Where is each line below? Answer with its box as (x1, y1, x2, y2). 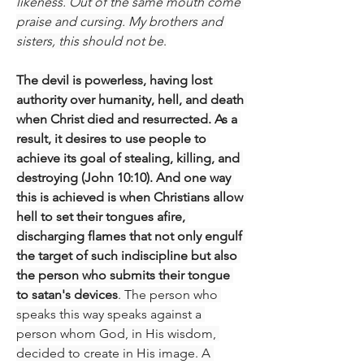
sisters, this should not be (16, 32, 163, 49)
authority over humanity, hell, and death (16, 91, 244, 107)
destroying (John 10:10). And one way (16, 169, 231, 185)
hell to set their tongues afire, (16, 208, 185, 224)
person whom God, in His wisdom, (16, 325, 216, 341)
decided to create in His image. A (16, 344, 210, 361)
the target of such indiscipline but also (16, 247, 237, 263)
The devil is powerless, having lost (16, 71, 212, 88)
